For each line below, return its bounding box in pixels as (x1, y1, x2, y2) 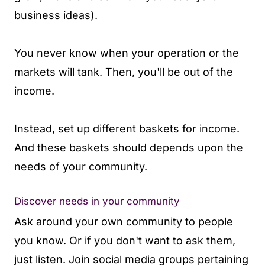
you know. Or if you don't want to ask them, (14, 234, 235, 247)
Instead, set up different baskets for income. (14, 122, 240, 135)
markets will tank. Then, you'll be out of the (14, 66, 233, 79)
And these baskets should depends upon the (14, 141, 243, 154)
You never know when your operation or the (14, 47, 239, 60)
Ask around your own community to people (14, 215, 233, 228)
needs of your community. (14, 160, 150, 173)
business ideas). (14, 9, 101, 22)
